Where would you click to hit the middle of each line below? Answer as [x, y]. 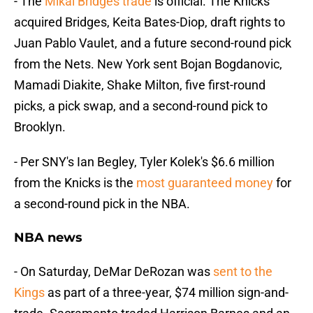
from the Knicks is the [75, 183]
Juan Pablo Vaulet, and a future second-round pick [153, 43]
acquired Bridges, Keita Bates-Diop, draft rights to [150, 22]
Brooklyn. [40, 127]
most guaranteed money [205, 183]
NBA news [48, 238]
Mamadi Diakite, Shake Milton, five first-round [140, 85]
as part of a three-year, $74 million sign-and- [167, 293]
